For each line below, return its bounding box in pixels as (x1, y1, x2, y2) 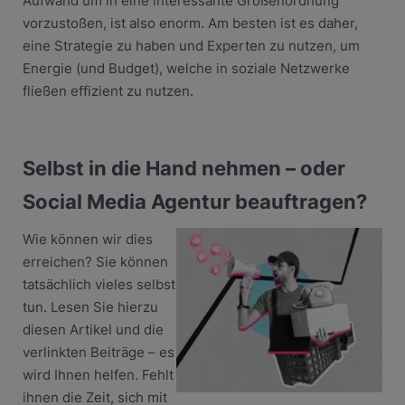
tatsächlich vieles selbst (22, 275, 175, 293)
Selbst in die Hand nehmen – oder (22, 155, 345, 180)
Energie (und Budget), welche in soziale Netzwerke (22, 59, 350, 77)
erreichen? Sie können (22, 252, 168, 270)
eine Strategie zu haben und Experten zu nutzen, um (22, 36, 360, 54)
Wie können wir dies (22, 230, 153, 248)
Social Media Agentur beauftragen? (22, 189, 367, 213)
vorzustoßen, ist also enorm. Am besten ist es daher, (22, 14, 358, 32)
